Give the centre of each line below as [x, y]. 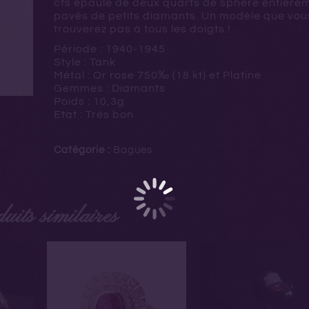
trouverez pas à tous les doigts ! [142, 29]
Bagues [132, 150]
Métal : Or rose [95, 75]
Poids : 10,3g [89, 101]
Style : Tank [84, 62]
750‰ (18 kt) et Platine [199, 75]
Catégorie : [83, 150]
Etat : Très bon [93, 114]
